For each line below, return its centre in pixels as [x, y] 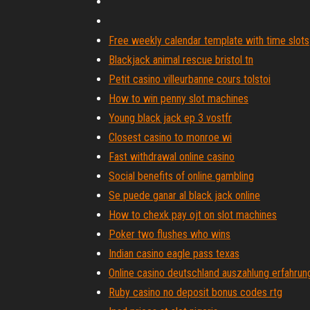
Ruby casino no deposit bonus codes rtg [195, 292]
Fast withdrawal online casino [172, 157]
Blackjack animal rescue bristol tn [181, 60]
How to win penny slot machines [179, 99]
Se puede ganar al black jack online [184, 195]
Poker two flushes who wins [170, 234]
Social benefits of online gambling [181, 176]
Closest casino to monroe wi [170, 137]
